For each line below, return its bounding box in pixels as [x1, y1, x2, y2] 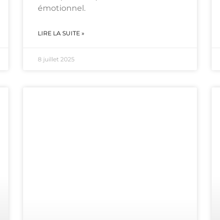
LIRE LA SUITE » [38, 29, 85, 37]
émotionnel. [38, 3, 86, 13]
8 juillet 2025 [38, 55, 75, 63]
